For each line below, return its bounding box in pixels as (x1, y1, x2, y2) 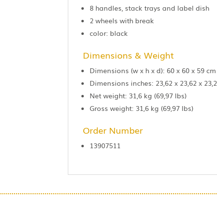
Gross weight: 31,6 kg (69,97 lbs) (90, 103, 194, 113)
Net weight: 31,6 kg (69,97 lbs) (90, 90, 187, 100)
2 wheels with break (90, 15, 155, 25)
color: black (90, 28, 128, 38)
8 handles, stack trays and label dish (90, 2, 210, 13)
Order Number (83, 123, 143, 136)
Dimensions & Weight (83, 48, 174, 61)
